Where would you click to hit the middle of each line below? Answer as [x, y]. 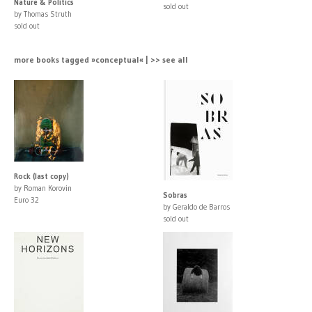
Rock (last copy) [41, 176]
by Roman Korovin [43, 188]
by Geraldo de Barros [196, 206]
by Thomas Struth [43, 14]
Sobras [175, 195]
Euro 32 [26, 200]
